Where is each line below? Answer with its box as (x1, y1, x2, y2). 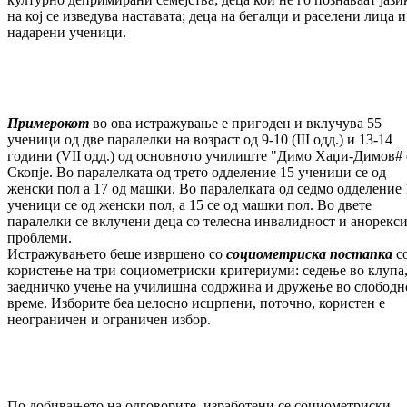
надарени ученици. (7, 25, 126, 41)
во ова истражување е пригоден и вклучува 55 (89, 115, 382, 132)
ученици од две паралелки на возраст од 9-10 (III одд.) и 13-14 (7, 132, 392, 148)
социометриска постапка (226, 246, 392, 263)
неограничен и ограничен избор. (7, 312, 211, 328)
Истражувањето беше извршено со (7, 246, 226, 263)
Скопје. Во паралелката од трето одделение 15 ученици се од (7, 164, 386, 181)
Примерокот (7, 115, 89, 132)
